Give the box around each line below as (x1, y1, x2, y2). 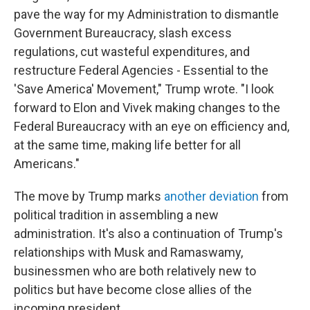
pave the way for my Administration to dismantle (14, 7, 279, 21)
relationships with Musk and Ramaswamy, (14, 245, 243, 259)
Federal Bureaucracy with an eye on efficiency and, (14, 119, 289, 134)
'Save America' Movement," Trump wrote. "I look (14, 82, 274, 96)
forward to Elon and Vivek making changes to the (14, 100, 280, 115)
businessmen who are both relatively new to (14, 264, 256, 278)
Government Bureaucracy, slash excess (14, 26, 232, 40)
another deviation (164, 189, 259, 203)
